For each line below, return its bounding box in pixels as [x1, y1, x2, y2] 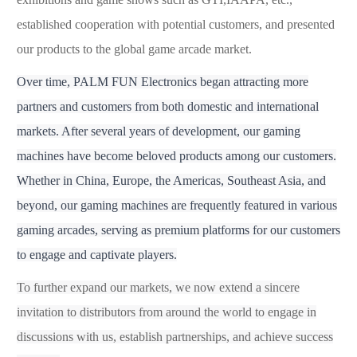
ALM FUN [80, 74, 138, 88]
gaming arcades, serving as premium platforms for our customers [17, 222, 340, 237]
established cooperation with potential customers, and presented [17, 17, 335, 31]
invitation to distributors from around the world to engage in [17, 304, 316, 319]
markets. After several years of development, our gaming [17, 124, 300, 138]
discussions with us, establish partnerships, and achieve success [17, 329, 333, 343]
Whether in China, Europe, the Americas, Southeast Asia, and [17, 173, 326, 187]
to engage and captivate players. [17, 247, 177, 261]
